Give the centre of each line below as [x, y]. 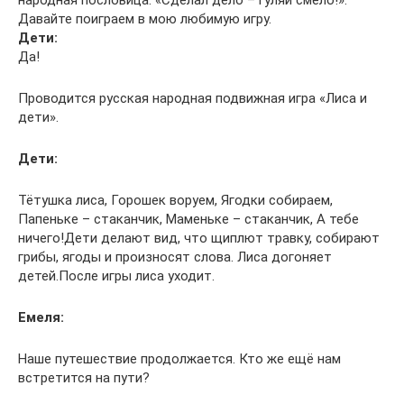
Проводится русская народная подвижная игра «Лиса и [193, 98]
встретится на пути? [84, 378]
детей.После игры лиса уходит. [116, 276]
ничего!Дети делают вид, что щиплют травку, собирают [199, 238]
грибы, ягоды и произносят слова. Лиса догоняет [175, 257]
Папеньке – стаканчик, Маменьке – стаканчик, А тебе [188, 219]
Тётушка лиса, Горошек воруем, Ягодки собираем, [175, 200]
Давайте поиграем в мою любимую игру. [145, 19]
